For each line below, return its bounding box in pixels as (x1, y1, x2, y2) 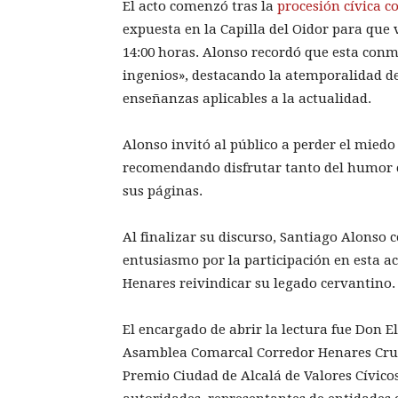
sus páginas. (123, 183, 203, 200)
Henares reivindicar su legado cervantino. (123, 275, 395, 292)
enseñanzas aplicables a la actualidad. (123, 91, 371, 107)
